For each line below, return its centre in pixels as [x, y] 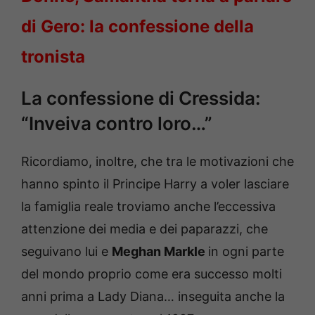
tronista [53, 57]
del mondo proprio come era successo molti [152, 274]
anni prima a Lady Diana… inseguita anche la [153, 297]
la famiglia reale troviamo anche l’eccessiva [148, 207]
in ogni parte [246, 252]
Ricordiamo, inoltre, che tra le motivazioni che [157, 162]
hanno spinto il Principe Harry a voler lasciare [155, 184]
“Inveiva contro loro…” [117, 124]
